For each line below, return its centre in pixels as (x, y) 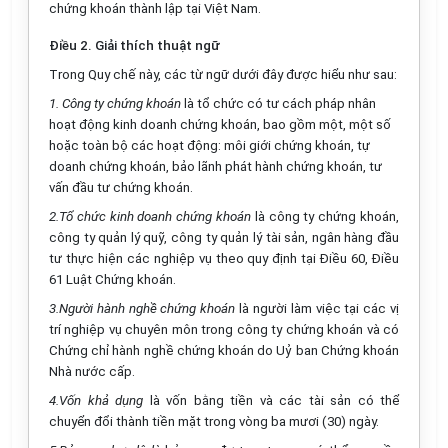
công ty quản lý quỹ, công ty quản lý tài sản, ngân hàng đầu (224, 237)
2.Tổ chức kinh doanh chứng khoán (152, 216)
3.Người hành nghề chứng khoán (142, 308)
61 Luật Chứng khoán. (112, 279)
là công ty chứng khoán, (327, 216)
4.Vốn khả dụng (96, 400)
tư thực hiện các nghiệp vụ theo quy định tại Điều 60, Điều (224, 258)
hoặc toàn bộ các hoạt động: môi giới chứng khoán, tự (209, 145)
